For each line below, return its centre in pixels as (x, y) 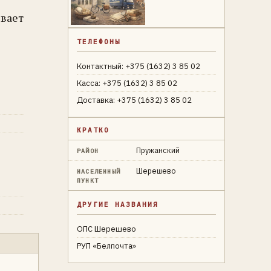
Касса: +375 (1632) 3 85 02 (127, 83)
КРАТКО (93, 130)
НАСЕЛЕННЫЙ (99, 171)
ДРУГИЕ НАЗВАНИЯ (118, 204)
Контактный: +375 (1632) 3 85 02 (139, 66)
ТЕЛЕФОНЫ (99, 42)
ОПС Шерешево (106, 229)
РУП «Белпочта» (106, 246)
